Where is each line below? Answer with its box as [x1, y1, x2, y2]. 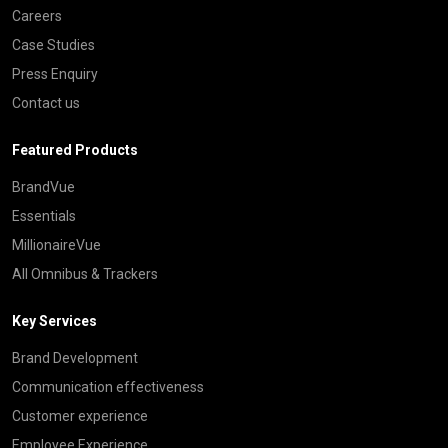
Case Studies [12, 36, 95, 53]
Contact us [12, 94, 80, 111]
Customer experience [12, 407, 148, 424]
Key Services [12, 312, 97, 329]
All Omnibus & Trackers [12, 265, 158, 282]
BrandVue [12, 178, 75, 195]
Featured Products [12, 141, 138, 158]
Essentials [12, 207, 76, 224]
